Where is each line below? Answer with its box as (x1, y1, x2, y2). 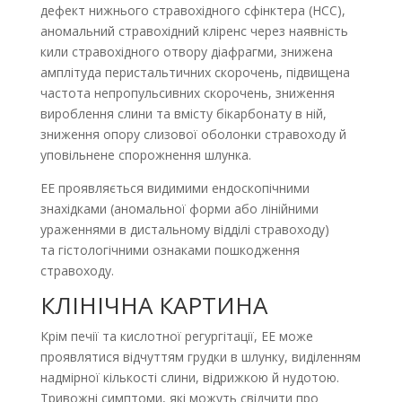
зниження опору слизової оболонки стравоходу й (39, 126, 346, 143)
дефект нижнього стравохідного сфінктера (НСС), (39, 2, 345, 19)
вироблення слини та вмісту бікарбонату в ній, (39, 105, 327, 122)
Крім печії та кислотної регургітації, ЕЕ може (39, 328, 313, 345)
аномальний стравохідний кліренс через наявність (39, 22, 348, 39)
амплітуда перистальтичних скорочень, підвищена (39, 64, 350, 81)
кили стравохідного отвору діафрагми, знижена (39, 43, 333, 60)
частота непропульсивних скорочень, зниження (39, 84, 335, 101)
